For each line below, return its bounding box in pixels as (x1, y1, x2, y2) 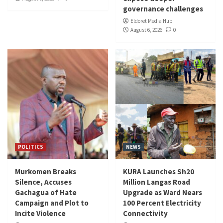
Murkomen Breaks (15, 167, 76, 177)
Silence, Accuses (15, 177, 72, 187)
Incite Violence (15, 209, 66, 219)
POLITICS (18, 143, 43, 151)
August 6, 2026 (130, 26, 162, 34)
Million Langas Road (122, 177, 190, 187)
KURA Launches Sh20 (122, 167, 194, 177)
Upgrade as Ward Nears (122, 188, 202, 198)
